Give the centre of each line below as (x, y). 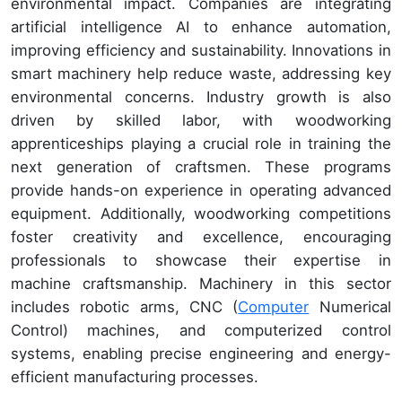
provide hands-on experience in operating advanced (201, 190)
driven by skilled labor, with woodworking (201, 120)
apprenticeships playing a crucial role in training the (201, 143)
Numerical (350, 306)
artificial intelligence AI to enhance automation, (201, 26)
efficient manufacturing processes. (135, 376)
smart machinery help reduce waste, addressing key (201, 73)
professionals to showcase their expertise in (201, 260)
